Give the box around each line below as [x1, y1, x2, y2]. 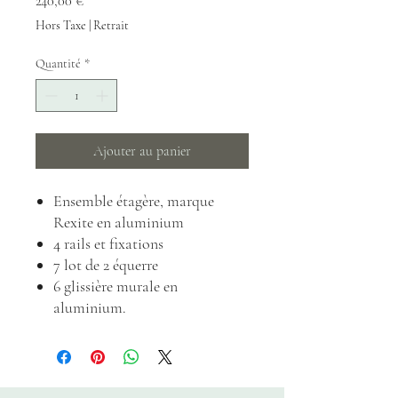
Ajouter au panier [93, 142, 191, 160]
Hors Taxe [36, 18, 86, 33]
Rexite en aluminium [53, 212, 184, 232]
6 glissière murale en [53, 276, 178, 296]
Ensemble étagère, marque [53, 191, 214, 211]
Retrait [93, 18, 129, 33]
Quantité [36, 56, 81, 71]
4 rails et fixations [53, 234, 163, 253]
